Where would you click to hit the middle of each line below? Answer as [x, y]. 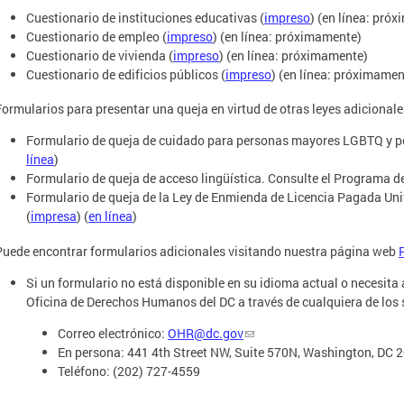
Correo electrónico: [113, 333]
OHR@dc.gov [206, 333]
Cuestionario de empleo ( [96, 36]
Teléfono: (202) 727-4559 [129, 371]
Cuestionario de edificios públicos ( [126, 74]
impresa [54, 216]
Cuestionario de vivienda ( [100, 55]
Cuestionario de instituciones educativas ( [145, 17]
